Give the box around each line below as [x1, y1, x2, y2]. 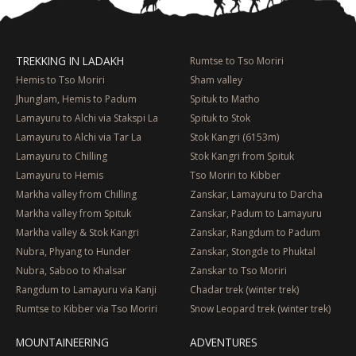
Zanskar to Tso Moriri [190, 263, 287, 277]
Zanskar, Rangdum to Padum [190, 225, 320, 239]
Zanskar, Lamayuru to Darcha [190, 187, 323, 201]
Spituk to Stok [190, 110, 250, 125]
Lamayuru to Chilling [16, 149, 107, 163]
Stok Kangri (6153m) [190, 130, 279, 144]
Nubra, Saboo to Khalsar [16, 263, 126, 277]
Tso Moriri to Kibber [190, 168, 281, 182]
